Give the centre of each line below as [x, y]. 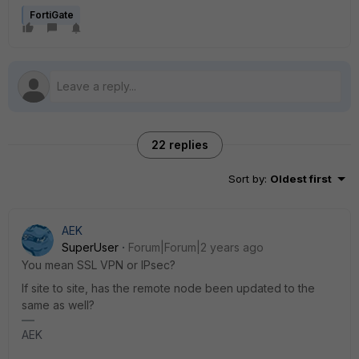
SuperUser [90, 247]
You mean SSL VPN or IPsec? [99, 265]
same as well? [58, 305]
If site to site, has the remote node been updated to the [168, 288]
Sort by [246, 179]
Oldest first [301, 179]
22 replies [179, 145]
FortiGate [52, 15]
